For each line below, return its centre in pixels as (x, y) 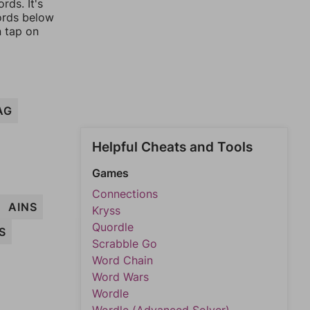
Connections (125, 194)
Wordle (110, 293)
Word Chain (122, 260)
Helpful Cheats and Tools (172, 147)
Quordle (113, 227)
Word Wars (120, 277)
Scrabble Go (125, 244)
